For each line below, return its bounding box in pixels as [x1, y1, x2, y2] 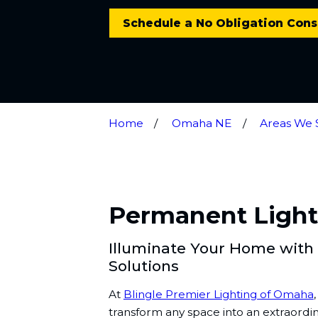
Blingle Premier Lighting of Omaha [123, 287, 314, 302]
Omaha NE [172, 116, 232, 130]
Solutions [108, 256, 179, 275]
